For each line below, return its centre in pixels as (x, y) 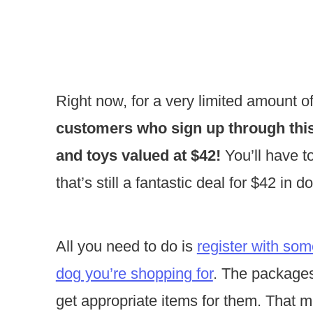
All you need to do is (126, 247)
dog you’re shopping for (134, 274)
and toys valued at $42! (138, 156)
